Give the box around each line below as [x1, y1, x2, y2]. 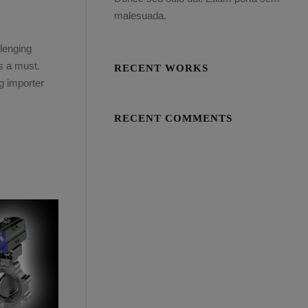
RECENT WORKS [114, 63, 209, 74]
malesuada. [114, 10, 167, 21]
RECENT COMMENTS [114, 113, 233, 124]
